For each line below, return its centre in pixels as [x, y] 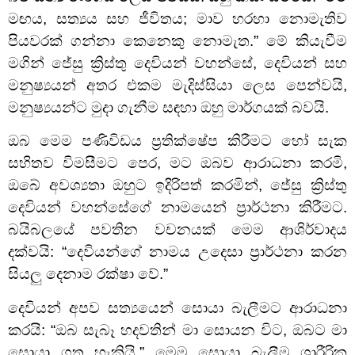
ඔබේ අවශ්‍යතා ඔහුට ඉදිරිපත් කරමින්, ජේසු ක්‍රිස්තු [177, 185]
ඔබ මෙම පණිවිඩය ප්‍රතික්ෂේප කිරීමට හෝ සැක [177, 141]
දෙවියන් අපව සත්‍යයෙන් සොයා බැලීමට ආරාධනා [177, 307]
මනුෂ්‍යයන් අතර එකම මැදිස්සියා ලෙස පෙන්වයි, [177, 85]
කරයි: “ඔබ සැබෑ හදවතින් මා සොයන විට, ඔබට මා [177, 330]
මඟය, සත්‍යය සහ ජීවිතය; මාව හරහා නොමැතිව [177, 18]
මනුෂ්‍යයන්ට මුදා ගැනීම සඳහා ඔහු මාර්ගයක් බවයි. [168, 107]
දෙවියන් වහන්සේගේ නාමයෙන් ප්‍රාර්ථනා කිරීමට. [177, 208]
